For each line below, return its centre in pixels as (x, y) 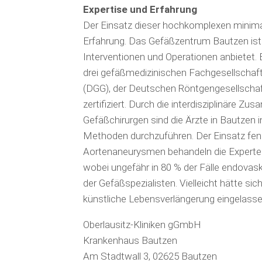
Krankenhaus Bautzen (130, 240)
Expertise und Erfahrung (140, 9)
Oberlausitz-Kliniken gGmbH (142, 225)
